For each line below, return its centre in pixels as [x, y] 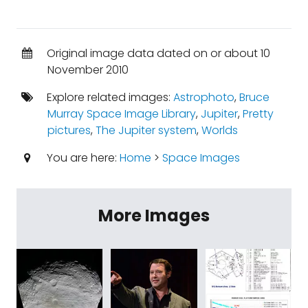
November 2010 [88, 70]
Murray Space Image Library [121, 114]
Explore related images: [108, 97]
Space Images [201, 158]
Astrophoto [203, 97]
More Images [154, 216]
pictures [69, 130]
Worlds [219, 130]
